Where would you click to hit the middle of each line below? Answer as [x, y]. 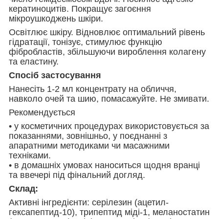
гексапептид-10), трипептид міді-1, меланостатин [109, 212]
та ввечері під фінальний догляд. [77, 175]
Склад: [23, 188]
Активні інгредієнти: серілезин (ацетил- [89, 202]
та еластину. [34, 61]
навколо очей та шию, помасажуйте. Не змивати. [109, 99]
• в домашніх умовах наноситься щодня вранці [104, 165]
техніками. [30, 155]
